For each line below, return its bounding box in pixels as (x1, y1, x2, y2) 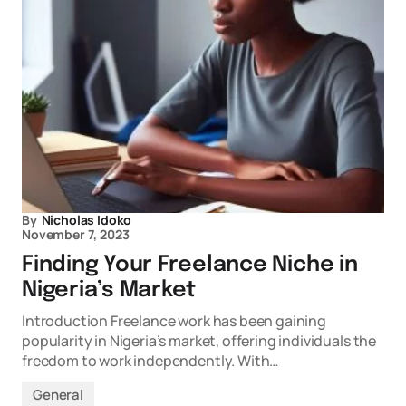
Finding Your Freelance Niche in (22, 254, 358, 277)
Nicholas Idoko (41, 211, 132, 229)
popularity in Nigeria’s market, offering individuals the (22, 331, 377, 352)
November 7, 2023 (22, 226, 130, 244)
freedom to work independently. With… (22, 351, 280, 372)
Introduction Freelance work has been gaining (22, 311, 326, 332)
